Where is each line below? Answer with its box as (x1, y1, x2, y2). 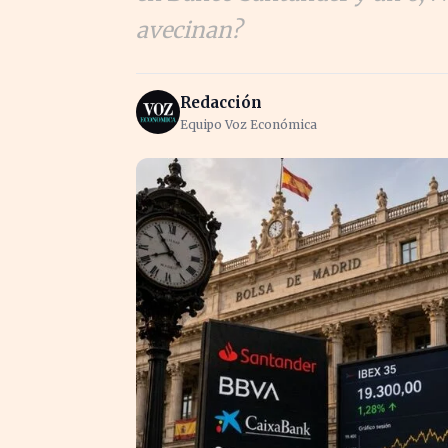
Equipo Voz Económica (180, 116, 317, 132)
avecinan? (136, 16, 242, 44)
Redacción (180, 92, 262, 112)
